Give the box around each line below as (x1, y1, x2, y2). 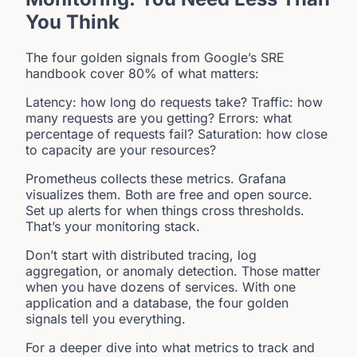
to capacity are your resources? (25, 141, 216, 158)
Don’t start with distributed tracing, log (25, 246, 257, 263)
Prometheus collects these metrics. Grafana (25, 170, 286, 186)
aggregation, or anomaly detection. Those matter (25, 262, 320, 279)
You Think (25, 10, 120, 33)
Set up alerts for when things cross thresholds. (25, 202, 304, 218)
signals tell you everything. (25, 310, 186, 327)
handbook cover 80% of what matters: (25, 65, 259, 81)
